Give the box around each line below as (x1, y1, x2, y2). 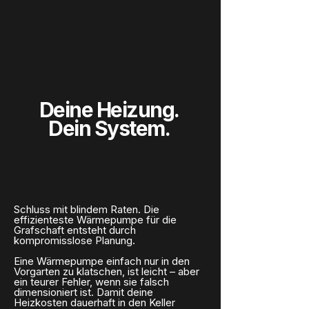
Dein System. (48, 116, 170, 141)
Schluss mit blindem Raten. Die (14, 203, 159, 216)
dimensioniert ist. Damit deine (14, 286, 153, 299)
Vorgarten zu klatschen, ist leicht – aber (14, 265, 199, 278)
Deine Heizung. (39, 97, 179, 122)
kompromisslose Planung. (14, 234, 135, 247)
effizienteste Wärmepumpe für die (14, 213, 177, 226)
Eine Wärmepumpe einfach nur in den (14, 255, 190, 268)
